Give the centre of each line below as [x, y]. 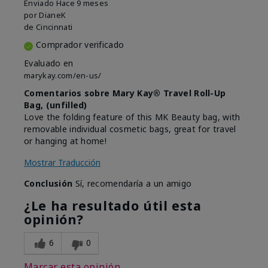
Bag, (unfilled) [56, 105]
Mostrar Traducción [62, 163]
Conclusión [48, 184]
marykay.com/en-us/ [63, 76]
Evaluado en [49, 63]
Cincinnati [54, 27]
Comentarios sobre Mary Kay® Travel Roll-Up [125, 93]
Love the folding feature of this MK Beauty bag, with [132, 117]
